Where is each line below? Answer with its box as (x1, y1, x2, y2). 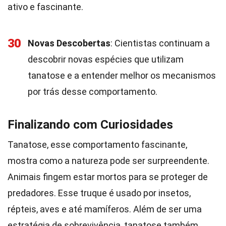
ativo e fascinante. (8, 2, 83, 12)
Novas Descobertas (28, 38, 110, 48)
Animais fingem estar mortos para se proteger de (8, 172, 208, 182)
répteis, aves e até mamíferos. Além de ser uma (8, 204, 202, 214)
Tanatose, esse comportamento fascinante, (8, 139, 187, 150)
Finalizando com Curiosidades (8, 118, 173, 132)
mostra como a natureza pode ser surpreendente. (8, 155, 209, 166)
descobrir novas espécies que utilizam (28, 54, 184, 65)
